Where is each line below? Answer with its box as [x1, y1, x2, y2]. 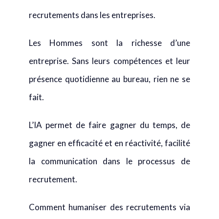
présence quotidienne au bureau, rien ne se [29, 74, 190, 84]
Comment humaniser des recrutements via [29, 202, 190, 212]
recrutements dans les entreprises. [29, 10, 155, 20]
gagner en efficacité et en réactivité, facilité [29, 138, 190, 148]
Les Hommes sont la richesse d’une [29, 38, 190, 48]
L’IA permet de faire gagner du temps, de [29, 120, 190, 130]
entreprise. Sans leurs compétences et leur [29, 56, 190, 66]
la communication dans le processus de [29, 156, 190, 166]
